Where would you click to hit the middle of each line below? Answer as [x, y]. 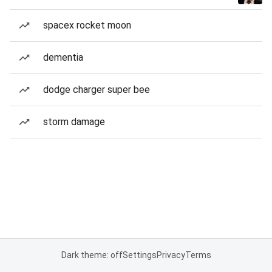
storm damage [74, 122]
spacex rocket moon [87, 25]
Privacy [171, 255]
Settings [139, 255]
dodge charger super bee [97, 90]
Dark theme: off [92, 255]
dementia [63, 57]
